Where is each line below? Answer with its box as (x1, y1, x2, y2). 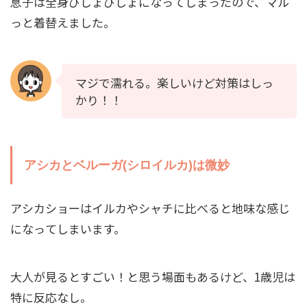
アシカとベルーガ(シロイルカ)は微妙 (24, 158, 230, 172)
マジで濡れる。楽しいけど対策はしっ (75, 74, 273, 91)
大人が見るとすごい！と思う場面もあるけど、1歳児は (10, 268, 295, 285)
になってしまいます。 (10, 220, 125, 237)
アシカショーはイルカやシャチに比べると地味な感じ (10, 199, 290, 217)
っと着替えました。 (10, 14, 115, 31)
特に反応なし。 (10, 288, 92, 306)
